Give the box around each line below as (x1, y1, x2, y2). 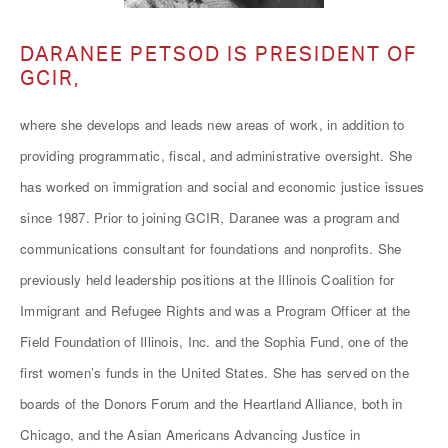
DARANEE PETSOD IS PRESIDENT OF (20, 41, 417, 66)
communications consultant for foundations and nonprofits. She (20, 239, 402, 258)
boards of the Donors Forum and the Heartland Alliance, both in (20, 394, 403, 413)
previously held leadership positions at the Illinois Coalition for (20, 270, 395, 289)
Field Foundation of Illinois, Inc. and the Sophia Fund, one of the (20, 332, 409, 351)
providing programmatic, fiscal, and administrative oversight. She (20, 146, 413, 165)
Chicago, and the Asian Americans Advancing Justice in (20, 425, 361, 444)
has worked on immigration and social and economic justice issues (20, 177, 424, 196)
